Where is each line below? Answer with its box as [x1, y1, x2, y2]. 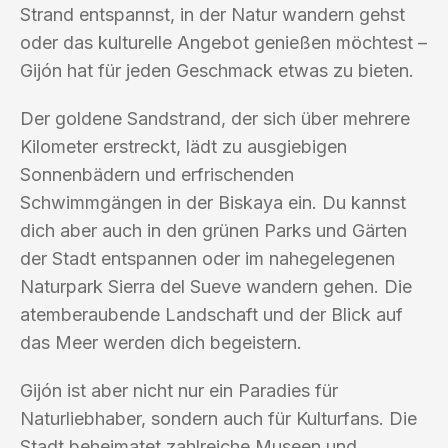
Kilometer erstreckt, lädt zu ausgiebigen [20, 135, 347, 157]
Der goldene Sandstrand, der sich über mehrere [20, 107, 410, 129]
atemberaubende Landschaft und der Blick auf [20, 303, 403, 325]
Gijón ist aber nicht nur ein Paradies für [20, 379, 338, 401]
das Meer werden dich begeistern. [20, 331, 302, 353]
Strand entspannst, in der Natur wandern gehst [20, 3, 405, 25]
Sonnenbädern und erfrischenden [20, 163, 294, 185]
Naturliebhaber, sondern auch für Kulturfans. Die [20, 407, 417, 429]
